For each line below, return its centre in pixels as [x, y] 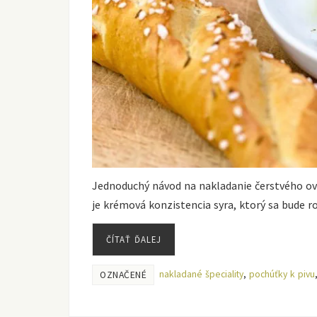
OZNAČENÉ [123, 275]
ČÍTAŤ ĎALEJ [134, 240]
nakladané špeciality [201, 275]
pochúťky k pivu [282, 275]
